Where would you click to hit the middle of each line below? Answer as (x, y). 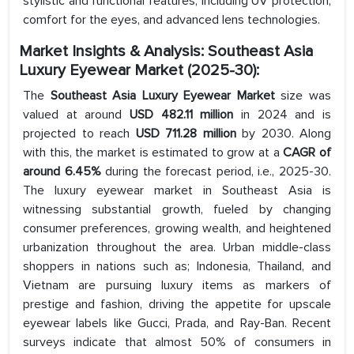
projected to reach (79, 134)
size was (306, 96)
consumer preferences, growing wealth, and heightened (177, 229)
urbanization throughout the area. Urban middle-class (177, 248)
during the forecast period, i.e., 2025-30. (216, 172)
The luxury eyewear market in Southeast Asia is (177, 191)
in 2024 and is (282, 115)
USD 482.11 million (182, 115)
